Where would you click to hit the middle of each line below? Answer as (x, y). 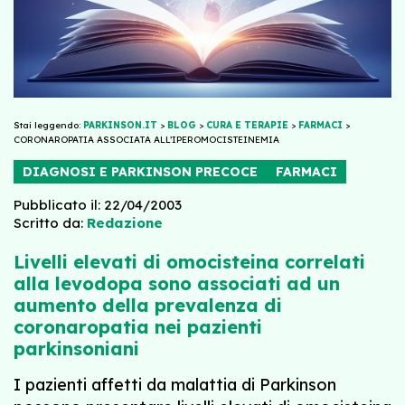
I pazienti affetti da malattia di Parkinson (175, 384)
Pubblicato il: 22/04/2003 (98, 204)
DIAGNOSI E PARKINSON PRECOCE (140, 171)
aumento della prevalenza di (148, 305)
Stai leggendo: (48, 125)
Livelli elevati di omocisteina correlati (189, 261)
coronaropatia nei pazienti (138, 326)
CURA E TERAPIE (247, 125)
